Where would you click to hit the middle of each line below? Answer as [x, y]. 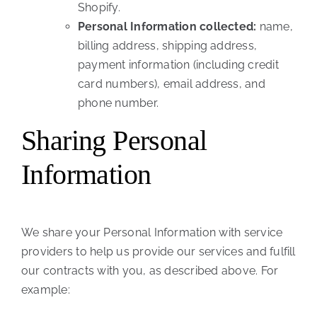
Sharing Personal [114, 141]
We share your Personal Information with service [152, 233]
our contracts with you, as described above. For [150, 271]
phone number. [118, 103]
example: [45, 290]
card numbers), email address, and [171, 84]
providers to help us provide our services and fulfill [158, 252]
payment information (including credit [178, 65]
